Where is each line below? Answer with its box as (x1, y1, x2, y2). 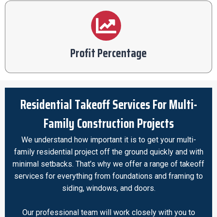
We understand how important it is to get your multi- (21, 135, 196, 144)
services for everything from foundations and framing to (14, 171, 203, 181)
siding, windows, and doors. (62, 183, 155, 193)
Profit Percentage (70, 44, 147, 62)
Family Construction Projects (43, 113, 174, 133)
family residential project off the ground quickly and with (14, 147, 203, 156)
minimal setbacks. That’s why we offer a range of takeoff (13, 159, 204, 169)
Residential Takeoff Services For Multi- (20, 94, 197, 114)
